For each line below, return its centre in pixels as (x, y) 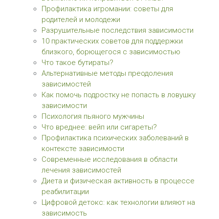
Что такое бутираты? (77, 63)
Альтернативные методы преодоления (107, 73)
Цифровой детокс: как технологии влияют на (118, 202)
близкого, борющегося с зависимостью (111, 52)
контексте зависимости (83, 149)
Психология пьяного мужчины (93, 116)
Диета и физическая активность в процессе (118, 181)
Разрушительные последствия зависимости (118, 30)
